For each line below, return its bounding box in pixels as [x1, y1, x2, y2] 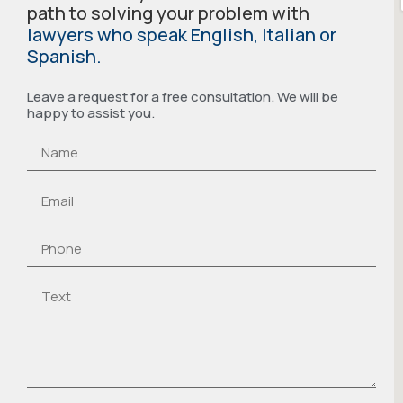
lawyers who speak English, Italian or [27, 22, 336, 48]
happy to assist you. [27, 103, 155, 123]
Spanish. [27, 44, 102, 69]
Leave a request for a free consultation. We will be [27, 87, 338, 107]
